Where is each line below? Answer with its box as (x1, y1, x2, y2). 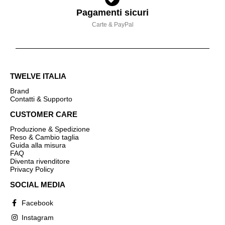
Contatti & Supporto (10, 95, 72, 103)
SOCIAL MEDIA (10, 180, 65, 189)
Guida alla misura (10, 141, 66, 150)
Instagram (21, 213, 54, 221)
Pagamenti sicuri (76, 7, 149, 18)
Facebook (21, 198, 53, 207)
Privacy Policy (10, 165, 54, 174)
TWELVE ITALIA (10, 72, 66, 81)
